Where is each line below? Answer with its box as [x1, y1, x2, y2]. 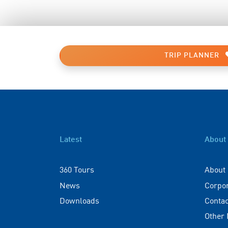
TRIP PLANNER [164, 52, 221, 59]
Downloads [60, 193, 99, 206]
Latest [60, 136, 82, 144]
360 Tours [60, 163, 94, 176]
